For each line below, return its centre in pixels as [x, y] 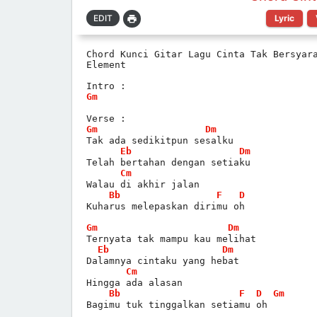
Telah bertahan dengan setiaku [168, 162]
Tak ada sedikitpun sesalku [160, 140]
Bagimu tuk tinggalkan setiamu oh [177, 304]
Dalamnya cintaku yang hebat [163, 260]
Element [106, 64]
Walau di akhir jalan [143, 184]
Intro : [109, 86]
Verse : [106, 118]
